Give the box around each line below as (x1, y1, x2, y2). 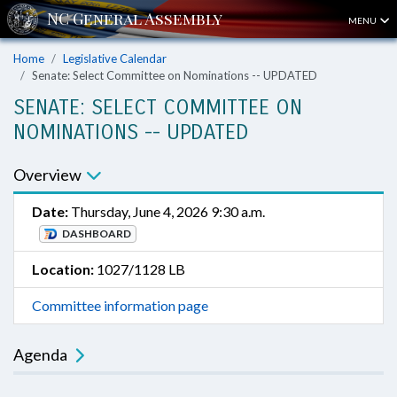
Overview (13, 165, 82, 184)
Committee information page (32, 297, 208, 314)
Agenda (13, 345, 67, 364)
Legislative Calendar (63, 51, 167, 66)
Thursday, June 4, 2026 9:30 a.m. (68, 203, 265, 220)
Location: (32, 261, 94, 277)
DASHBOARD (59, 227, 131, 240)
